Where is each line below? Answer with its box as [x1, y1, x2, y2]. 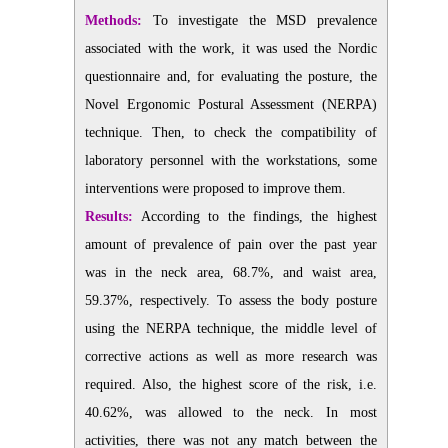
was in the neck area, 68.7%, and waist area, [85, 265, 377, 281]
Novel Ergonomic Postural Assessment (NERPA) [85, 97, 377, 113]
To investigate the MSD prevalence [152, 13, 377, 29]
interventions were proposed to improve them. [85, 181, 347, 197]
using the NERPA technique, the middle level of [85, 321, 377, 337]
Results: [85, 209, 134, 225]
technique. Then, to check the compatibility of [85, 125, 377, 141]
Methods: [85, 13, 153, 29]
